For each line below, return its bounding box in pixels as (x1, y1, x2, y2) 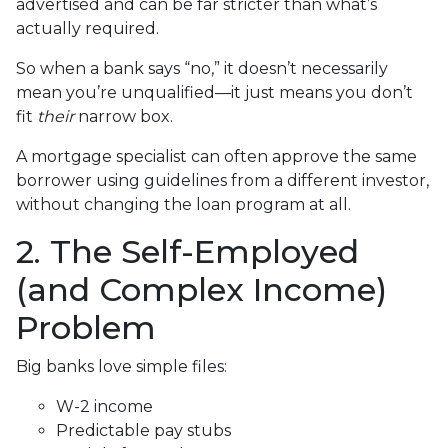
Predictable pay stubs (56, 421, 231, 441)
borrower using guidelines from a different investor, (16, 171, 429, 191)
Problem (16, 308, 156, 348)
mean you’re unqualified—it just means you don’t (16, 83, 413, 103)
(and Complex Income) (16, 270, 387, 310)
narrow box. (74, 107, 173, 127)
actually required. (16, 19, 159, 39)
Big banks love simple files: (16, 357, 227, 377)
